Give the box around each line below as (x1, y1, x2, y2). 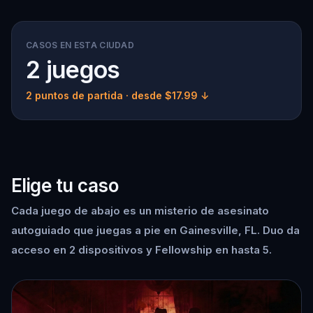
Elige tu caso (11, 175, 119, 196)
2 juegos (26, 55, 120, 84)
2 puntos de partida (26, 89, 123, 101)
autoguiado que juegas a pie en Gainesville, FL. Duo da (11, 224, 300, 237)
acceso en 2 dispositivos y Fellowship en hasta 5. (11, 243, 272, 256)
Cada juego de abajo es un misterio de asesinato (11, 204, 269, 217)
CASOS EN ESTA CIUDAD (26, 40, 134, 50)
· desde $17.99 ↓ (123, 89, 209, 101)
